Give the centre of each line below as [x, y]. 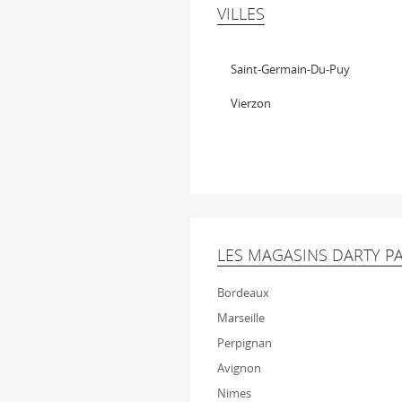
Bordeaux [243, 293]
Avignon [239, 368]
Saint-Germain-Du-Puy [290, 69]
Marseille [241, 318]
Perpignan [245, 343]
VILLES [241, 13]
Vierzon [251, 103]
